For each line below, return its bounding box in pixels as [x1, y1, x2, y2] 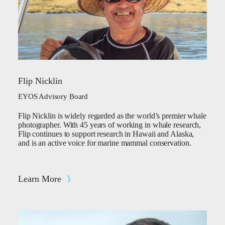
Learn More [18, 174, 61, 184]
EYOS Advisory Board [18, 92, 88, 100]
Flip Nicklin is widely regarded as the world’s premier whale [18, 111, 206, 120]
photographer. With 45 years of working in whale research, [18, 121, 201, 129]
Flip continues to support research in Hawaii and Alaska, [18, 130, 194, 138]
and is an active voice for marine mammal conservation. [18, 139, 191, 147]
